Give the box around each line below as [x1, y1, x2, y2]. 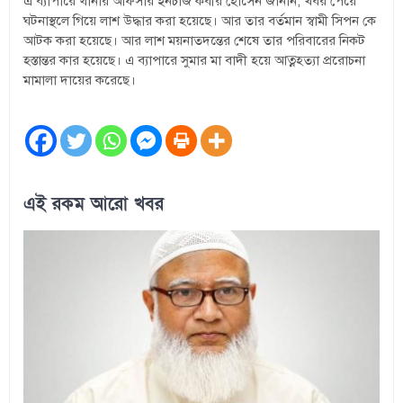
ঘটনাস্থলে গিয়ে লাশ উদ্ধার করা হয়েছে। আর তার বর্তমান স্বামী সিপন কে [23, 12, 377, 29]
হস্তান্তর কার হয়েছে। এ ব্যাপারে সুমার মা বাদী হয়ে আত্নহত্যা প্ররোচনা [23, 51, 366, 68]
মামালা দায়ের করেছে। [23, 71, 137, 88]
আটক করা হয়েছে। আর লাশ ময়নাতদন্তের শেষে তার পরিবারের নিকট [23, 31, 366, 49]
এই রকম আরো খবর [23, 193, 165, 217]
